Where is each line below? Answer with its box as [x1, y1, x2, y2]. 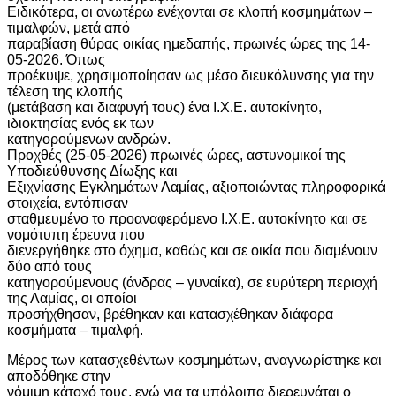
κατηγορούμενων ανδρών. [7, 131, 171, 147]
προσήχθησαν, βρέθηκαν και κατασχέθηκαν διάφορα [7, 306, 333, 322]
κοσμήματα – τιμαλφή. [7, 322, 143, 338]
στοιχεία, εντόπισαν [7, 194, 128, 210]
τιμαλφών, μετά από [7, 19, 130, 35]
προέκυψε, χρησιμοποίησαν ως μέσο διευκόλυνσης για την [7, 67, 374, 83]
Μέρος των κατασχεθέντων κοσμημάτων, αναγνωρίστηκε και [7, 352, 382, 368]
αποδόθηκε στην [7, 368, 110, 384]
